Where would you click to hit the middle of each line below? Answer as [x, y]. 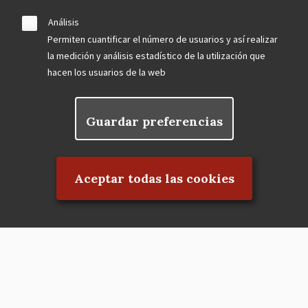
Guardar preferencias [154, 121]
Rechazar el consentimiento [154, 148]
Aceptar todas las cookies [154, 178]
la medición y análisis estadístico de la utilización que [156, 56]
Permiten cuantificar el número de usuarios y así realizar [163, 39]
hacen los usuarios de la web [107, 72]
